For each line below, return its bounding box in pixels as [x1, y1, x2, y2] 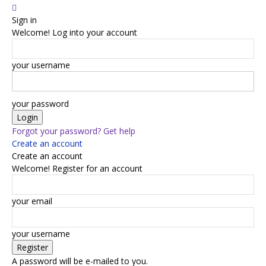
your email [12, 195, 52, 207]
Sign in [12, 14, 37, 26]
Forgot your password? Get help [12, 125, 135, 137]
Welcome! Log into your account [12, 27, 137, 38]
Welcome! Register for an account [12, 163, 142, 174]
